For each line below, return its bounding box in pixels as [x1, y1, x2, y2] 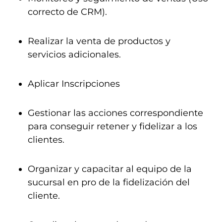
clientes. [28, 134, 64, 145]
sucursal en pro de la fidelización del [28, 177, 190, 188]
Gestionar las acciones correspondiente [28, 108, 203, 118]
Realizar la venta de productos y [28, 36, 170, 47]
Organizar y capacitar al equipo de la [28, 164, 192, 174]
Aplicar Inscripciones [28, 78, 120, 89]
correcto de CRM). [28, 6, 107, 17]
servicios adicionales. [28, 49, 121, 60]
